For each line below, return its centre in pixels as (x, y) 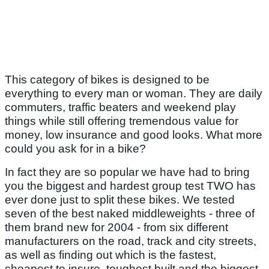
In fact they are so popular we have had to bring (127, 172)
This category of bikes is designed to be (107, 79)
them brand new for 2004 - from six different (116, 227)
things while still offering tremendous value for (122, 121)
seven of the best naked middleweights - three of (130, 213)
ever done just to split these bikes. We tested (120, 199)
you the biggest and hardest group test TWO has (130, 186)
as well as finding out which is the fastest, (110, 255)
